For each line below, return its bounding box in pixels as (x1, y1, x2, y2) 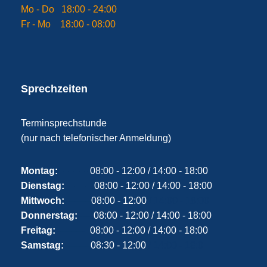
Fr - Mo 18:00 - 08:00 (20, 19, 116, 29)
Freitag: (20, 225, 55, 235)
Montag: (20, 166, 58, 176)
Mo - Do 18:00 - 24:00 (20, 4, 117, 14)
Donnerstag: (20, 210, 77, 221)
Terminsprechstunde (20, 118, 107, 128)
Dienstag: (20, 181, 64, 191)
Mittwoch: (20, 195, 64, 206)
